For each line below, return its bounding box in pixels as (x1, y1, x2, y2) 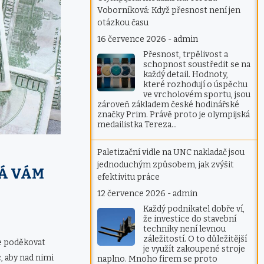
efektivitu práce (97, 172, 160, 183)
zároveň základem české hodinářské (97, 100, 240, 110)
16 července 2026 (97, 34, 167, 45)
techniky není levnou (143, 224, 226, 235)
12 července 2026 (97, 189, 166, 199)
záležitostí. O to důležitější (143, 234, 247, 245)
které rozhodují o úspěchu (143, 80, 248, 90)
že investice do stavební (143, 214, 237, 225)
